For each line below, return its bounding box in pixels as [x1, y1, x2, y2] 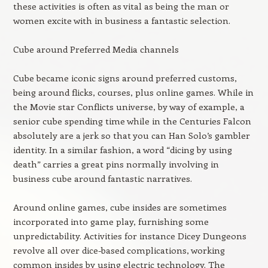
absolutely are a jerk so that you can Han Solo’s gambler [13, 129, 250, 141]
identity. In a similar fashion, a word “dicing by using [13, 144, 232, 156]
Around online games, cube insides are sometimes [13, 201, 227, 213]
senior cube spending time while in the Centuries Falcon [13, 115, 251, 127]
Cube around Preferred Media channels [13, 43, 179, 55]
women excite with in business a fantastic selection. [13, 14, 230, 26]
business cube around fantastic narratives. [13, 172, 192, 184]
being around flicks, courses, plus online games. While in [13, 86, 254, 98]
